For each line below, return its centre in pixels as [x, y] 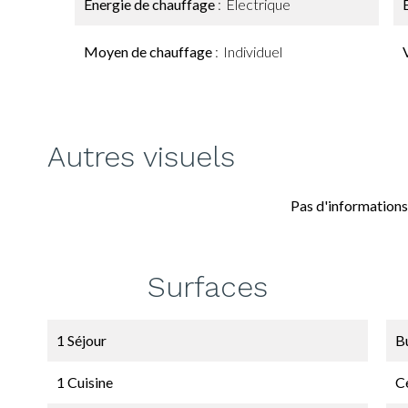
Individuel [253, 51]
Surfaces [208, 287]
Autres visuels [141, 157]
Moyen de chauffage [149, 51]
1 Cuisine [85, 382]
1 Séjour [82, 340]
